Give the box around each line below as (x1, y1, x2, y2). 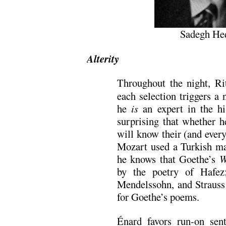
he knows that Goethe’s (117, 152, 219, 166)
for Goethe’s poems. (117, 190, 199, 204)
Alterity (87, 51, 119, 66)
